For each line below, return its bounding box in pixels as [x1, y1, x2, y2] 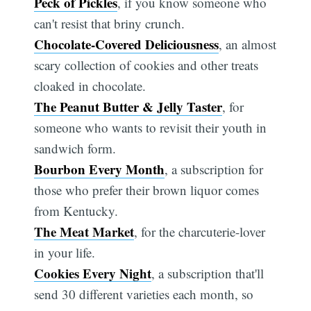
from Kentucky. [34, 202, 119, 220]
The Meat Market [34, 222, 135, 242]
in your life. [34, 244, 96, 262]
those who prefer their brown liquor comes [34, 181, 260, 199]
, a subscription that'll [151, 264, 264, 283]
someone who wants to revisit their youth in [34, 119, 267, 137]
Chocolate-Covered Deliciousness [34, 35, 219, 54]
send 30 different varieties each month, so [34, 285, 254, 303]
